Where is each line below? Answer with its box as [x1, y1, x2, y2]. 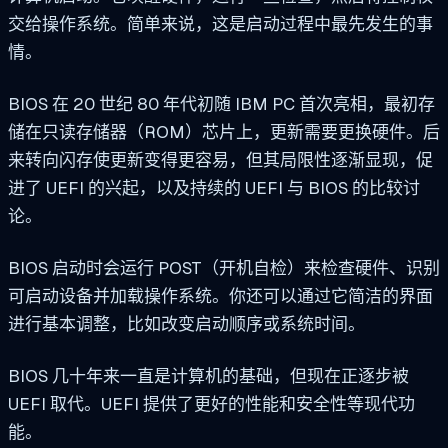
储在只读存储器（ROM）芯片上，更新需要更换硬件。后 [8, 121, 440, 144]
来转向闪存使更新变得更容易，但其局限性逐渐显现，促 [8, 149, 433, 172]
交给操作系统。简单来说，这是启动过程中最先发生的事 [8, 13, 433, 36]
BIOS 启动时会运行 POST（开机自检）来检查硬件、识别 [8, 256, 440, 279]
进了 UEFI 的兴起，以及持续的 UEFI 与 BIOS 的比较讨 [8, 177, 420, 200]
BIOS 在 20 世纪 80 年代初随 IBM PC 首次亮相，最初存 [8, 93, 435, 116]
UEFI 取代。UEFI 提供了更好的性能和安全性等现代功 [8, 392, 415, 415]
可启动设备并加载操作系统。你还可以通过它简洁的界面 [8, 284, 433, 307]
